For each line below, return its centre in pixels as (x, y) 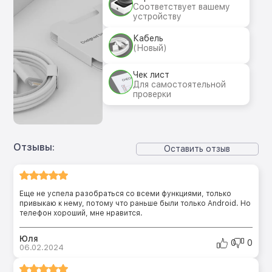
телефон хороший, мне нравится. (81, 213)
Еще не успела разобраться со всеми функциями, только (126, 193)
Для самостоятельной (180, 85)
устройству (158, 17)
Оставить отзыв (197, 149)
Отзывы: (34, 147)
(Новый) (150, 48)
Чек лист (151, 75)
